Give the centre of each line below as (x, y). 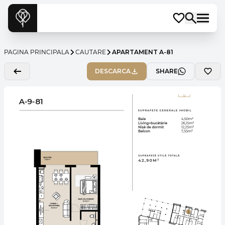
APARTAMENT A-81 (143, 52)
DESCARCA (113, 71)
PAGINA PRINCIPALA (37, 52)
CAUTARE (91, 52)
